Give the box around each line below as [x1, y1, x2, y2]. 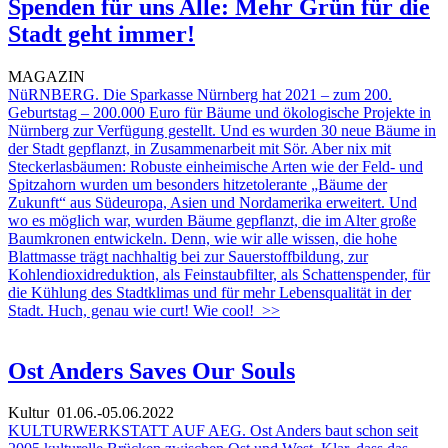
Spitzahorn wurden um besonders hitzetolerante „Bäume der [8, 175, 387, 193]
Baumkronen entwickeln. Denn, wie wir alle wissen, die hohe [8, 229, 397, 247]
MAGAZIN [8, 67, 85, 85]
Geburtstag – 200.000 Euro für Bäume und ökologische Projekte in [8, 103, 431, 121]
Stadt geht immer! [8, 20, 195, 47]
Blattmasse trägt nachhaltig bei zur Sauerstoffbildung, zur [8, 247, 368, 265]
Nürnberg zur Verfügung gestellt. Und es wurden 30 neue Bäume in [8, 121, 436, 139]
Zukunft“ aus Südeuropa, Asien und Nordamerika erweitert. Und [8, 193, 417, 211]
